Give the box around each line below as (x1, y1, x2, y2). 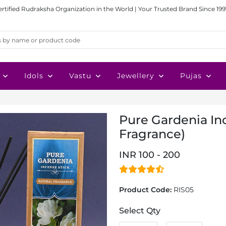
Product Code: (119, 185, 174, 194)
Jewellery (117, 71, 154, 80)
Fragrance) (119, 127, 185, 141)
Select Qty (119, 206, 160, 215)
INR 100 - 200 (119, 149, 180, 160)
